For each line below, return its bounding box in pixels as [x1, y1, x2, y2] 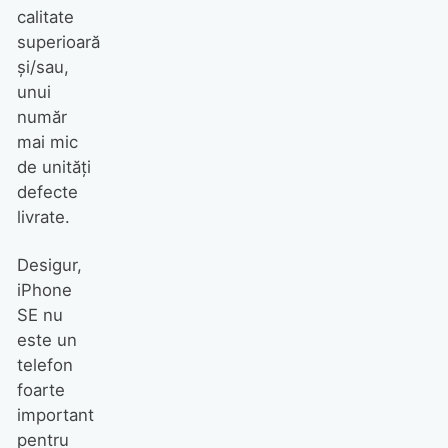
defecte [16, 181, 78, 202]
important [16, 405, 94, 426]
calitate [16, 6, 74, 27]
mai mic [16, 131, 78, 152]
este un [16, 330, 77, 351]
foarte [16, 380, 65, 401]
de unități [16, 156, 91, 177]
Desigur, [16, 255, 82, 276]
